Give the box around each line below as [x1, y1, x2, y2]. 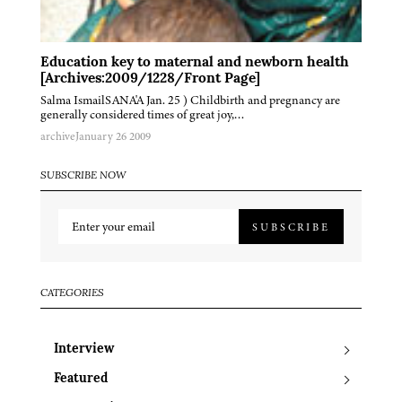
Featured [54, 372, 108, 387]
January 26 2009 [75, 128, 151, 145]
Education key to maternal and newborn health [40, 56, 349, 71]
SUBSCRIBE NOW [40, 170, 127, 182]
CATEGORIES [40, 288, 104, 300]
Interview [54, 343, 114, 357]
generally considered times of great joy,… [40, 106, 245, 124]
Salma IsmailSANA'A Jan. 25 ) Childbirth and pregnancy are [40, 92, 340, 109]
